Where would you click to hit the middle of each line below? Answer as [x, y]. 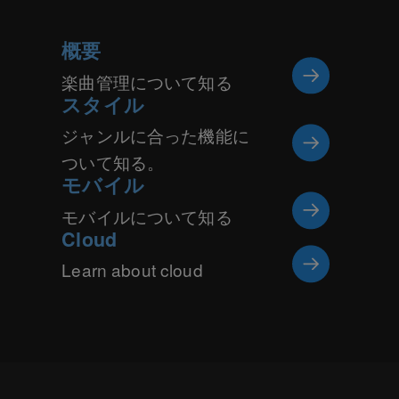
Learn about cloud [132, 270]
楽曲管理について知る [147, 81]
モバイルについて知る [147, 216]
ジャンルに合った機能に [155, 135]
